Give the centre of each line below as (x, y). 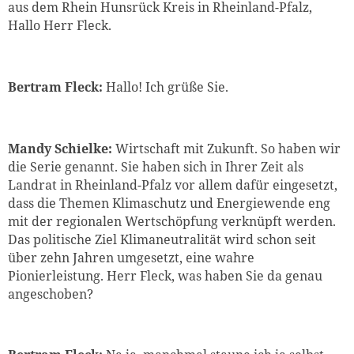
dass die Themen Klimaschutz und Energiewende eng (169, 203)
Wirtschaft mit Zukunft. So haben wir (226, 148)
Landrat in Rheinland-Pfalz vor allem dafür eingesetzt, (173, 185)
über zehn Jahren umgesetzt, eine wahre (131, 257)
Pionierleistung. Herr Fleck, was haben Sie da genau (165, 275)
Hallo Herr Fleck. (60, 25)
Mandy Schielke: (60, 148)
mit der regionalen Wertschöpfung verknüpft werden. (172, 221)
